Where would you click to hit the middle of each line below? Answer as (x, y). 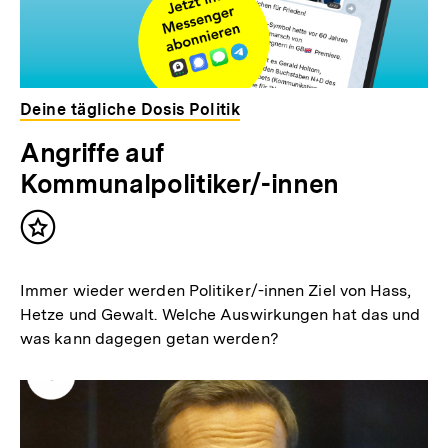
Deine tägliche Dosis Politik (130, 109)
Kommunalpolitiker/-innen (179, 183)
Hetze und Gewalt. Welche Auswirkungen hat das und (220, 314)
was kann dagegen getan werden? (149, 338)
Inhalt (62, 236)
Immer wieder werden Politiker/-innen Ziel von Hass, (216, 290)
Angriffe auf (92, 152)
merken (69, 256)
